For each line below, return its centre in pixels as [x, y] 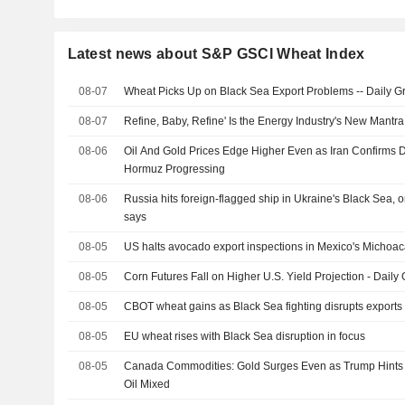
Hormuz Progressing [175, 169]
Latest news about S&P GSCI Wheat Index [216, 54]
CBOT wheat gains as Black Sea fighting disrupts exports [264, 306]
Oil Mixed [147, 384]
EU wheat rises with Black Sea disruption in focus [245, 336]
